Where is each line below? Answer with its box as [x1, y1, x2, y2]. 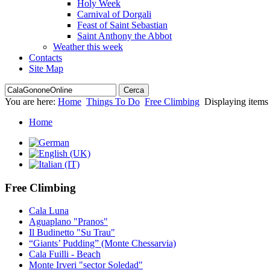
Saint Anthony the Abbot [77, 30, 172, 41]
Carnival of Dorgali [77, 8, 151, 19]
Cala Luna [29, 206, 69, 216]
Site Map [29, 63, 63, 74]
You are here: [5, 96, 58, 107]
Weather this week [53, 41, 123, 52]
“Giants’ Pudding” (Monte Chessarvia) [29, 238, 176, 249]
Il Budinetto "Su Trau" [29, 227, 115, 238]
